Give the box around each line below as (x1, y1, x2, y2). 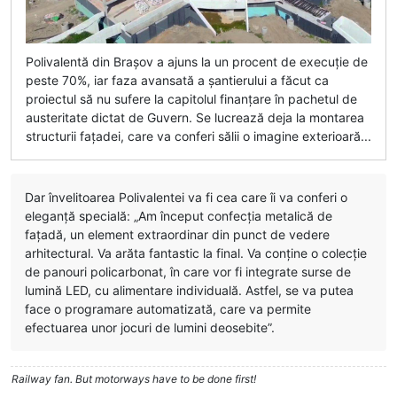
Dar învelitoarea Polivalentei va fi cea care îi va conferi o (25, 190, 347, 206)
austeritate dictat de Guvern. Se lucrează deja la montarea (26, 110, 364, 126)
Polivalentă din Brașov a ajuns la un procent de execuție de (26, 54, 368, 70)
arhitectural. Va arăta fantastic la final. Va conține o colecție (25, 245, 367, 261)
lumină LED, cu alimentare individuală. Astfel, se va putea (25, 283, 354, 299)
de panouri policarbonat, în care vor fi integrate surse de (25, 264, 351, 280)
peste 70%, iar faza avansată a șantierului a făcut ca (26, 73, 329, 89)
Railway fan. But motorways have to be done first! (12, 372, 256, 386)
